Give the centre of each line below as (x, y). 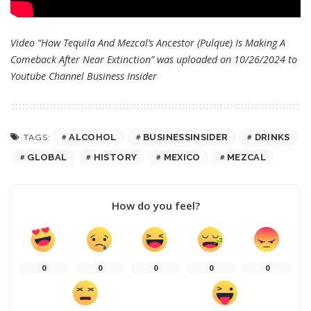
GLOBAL (47, 157)
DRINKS (272, 137)
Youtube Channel (49, 76)
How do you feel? (155, 205)
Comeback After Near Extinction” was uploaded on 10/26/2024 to (154, 59)
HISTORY (115, 157)
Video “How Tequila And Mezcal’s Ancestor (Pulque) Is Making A (148, 42)
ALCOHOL (93, 137)
